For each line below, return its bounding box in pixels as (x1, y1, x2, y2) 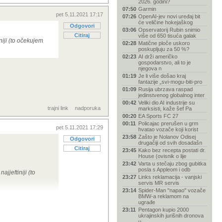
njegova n (138, 65, 162, 71)
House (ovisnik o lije (138, 153, 186, 159)
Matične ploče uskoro (138, 40, 190, 46)
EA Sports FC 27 (138, 113, 178, 119)
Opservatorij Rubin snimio (138, 27, 200, 33)
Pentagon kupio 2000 (138, 207, 189, 213)
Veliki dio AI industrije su (138, 100, 195, 106)
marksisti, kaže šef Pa (138, 106, 192, 111)
